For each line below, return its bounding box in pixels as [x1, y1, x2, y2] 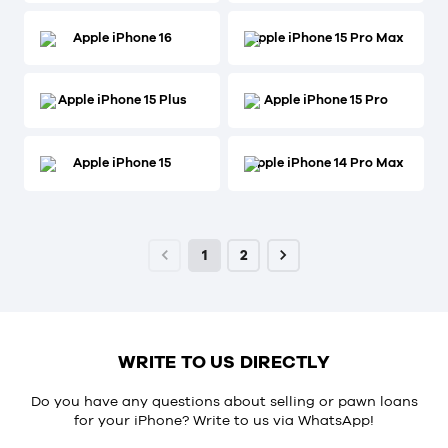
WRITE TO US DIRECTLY [118, 350, 330, 372]
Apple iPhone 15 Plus [57, 92, 187, 108]
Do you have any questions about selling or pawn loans [30, 392, 418, 409]
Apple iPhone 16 [72, 29, 172, 45]
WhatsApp [298, 411, 370, 428]
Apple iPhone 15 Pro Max [248, 29, 404, 45]
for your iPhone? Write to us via [74, 411, 298, 428]
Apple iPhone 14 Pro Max [248, 155, 404, 171]
